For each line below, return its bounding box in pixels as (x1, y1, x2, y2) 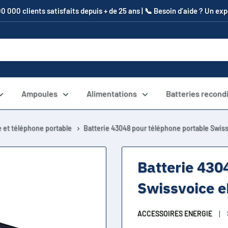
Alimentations (87, 89, 137, 98)
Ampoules (21, 89, 58, 98)
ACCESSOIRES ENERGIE (137, 209, 212, 218)
